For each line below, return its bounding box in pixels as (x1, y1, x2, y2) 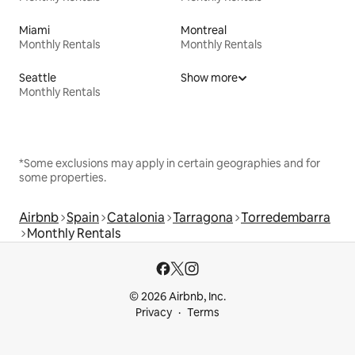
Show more (181, 70, 238, 85)
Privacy (136, 305, 172, 319)
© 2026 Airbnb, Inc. (129, 289, 226, 303)
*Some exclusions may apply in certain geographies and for (19, 155, 320, 170)
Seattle (19, 70, 56, 85)
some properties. (19, 170, 106, 185)
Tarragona (173, 208, 233, 226)
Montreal (181, 22, 227, 37)
